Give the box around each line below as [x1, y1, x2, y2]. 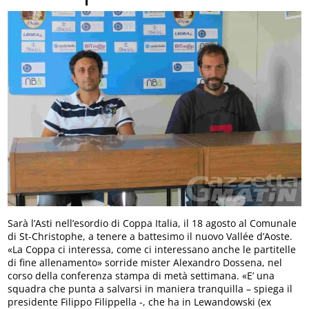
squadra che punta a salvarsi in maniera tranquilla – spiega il [8, 281, 293, 295]
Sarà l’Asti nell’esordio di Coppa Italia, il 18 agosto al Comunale [8, 216, 297, 230]
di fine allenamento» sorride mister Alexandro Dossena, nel [8, 255, 283, 269]
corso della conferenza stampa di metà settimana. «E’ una [8, 268, 275, 282]
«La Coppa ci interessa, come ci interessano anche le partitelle [8, 242, 297, 256]
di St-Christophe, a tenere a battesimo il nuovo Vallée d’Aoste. [8, 229, 293, 243]
